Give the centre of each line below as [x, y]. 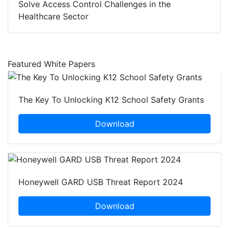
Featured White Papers [51, 64]
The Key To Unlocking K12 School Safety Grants [111, 99]
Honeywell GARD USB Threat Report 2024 [101, 182]
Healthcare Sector [53, 17]
